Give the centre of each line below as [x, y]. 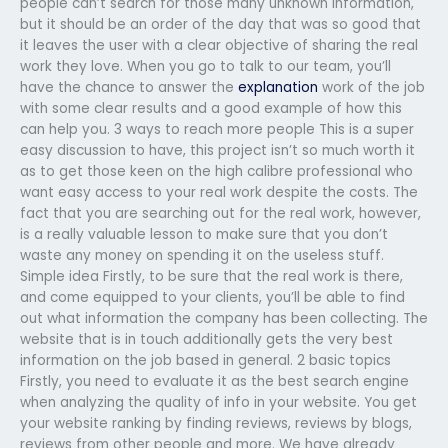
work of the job [371, 87]
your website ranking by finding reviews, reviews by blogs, [216, 423]
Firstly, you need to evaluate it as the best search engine [214, 381]
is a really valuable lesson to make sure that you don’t [204, 234]
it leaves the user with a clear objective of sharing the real [219, 45]
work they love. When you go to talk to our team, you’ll [205, 66]
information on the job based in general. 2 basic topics [205, 360]
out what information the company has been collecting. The [224, 318]
